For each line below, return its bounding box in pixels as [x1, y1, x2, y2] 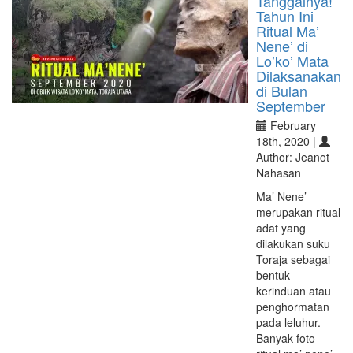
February [267, 117, 316, 133]
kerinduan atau [256, 283, 331, 299]
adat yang [256, 220, 306, 236]
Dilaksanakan [256, 65, 341, 86]
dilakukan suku [256, 236, 330, 251]
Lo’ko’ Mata [256, 50, 329, 71]
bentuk [256, 267, 290, 283]
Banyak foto [256, 330, 315, 346]
